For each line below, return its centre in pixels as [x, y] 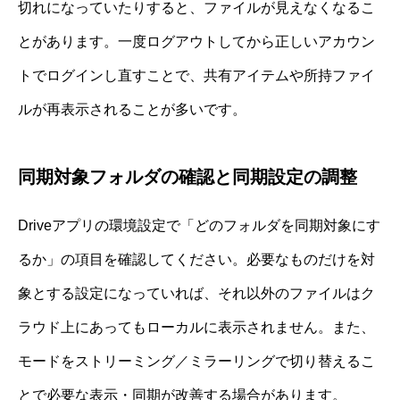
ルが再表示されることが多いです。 [132, 110]
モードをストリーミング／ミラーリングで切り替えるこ [196, 362]
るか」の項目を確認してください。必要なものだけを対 [196, 260]
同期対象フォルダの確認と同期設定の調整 [187, 177]
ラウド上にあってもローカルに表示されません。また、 [196, 328]
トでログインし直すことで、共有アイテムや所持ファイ [196, 76]
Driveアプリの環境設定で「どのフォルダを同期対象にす [199, 226]
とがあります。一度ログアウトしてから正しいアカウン [196, 42]
